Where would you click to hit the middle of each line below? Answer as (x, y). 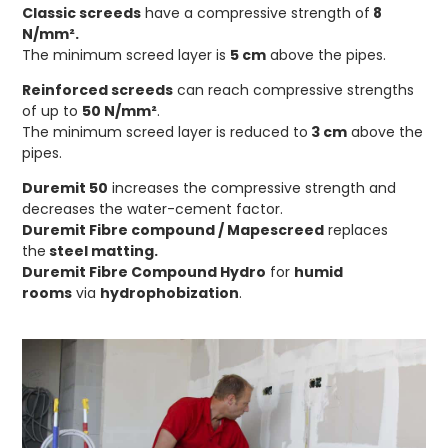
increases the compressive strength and (252, 188)
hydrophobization (170, 293)
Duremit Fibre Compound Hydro (144, 272)
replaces (356, 230)
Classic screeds (82, 13)
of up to (52, 111)
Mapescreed (276, 230)
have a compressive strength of (256, 13)
